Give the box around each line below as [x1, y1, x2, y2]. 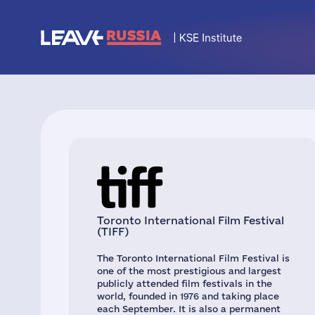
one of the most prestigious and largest [97, 266, 281, 276]
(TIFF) [97, 226, 129, 238]
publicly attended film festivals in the [97, 278, 272, 288]
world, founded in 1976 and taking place [97, 291, 279, 301]
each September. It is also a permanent [97, 304, 281, 314]
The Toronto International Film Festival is [97, 253, 290, 263]
